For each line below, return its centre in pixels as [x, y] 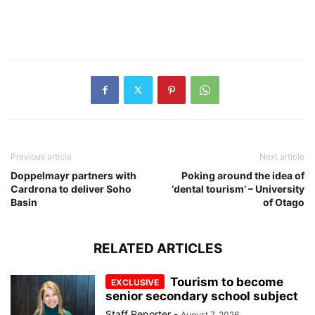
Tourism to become [227, 282]
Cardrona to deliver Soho [71, 188]
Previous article [41, 156]
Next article [282, 156]
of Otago [284, 202]
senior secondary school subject [202, 296]
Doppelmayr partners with [73, 175]
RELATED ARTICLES [157, 248]
